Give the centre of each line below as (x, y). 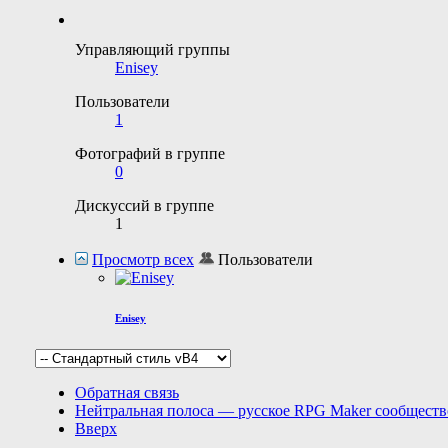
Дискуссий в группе (144, 206)
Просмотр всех (143, 260)
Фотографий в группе (150, 154)
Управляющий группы (152, 50)
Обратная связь (127, 393)
